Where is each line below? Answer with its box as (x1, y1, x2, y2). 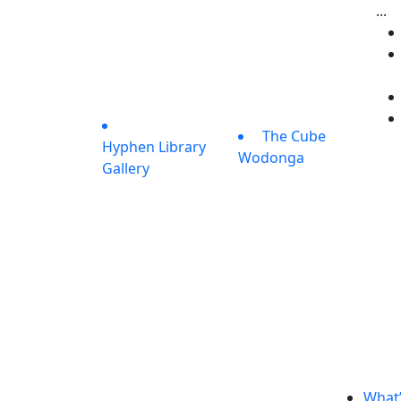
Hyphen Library (102, 137, 206, 157)
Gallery (102, 158, 149, 178)
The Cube (258, 126, 326, 146)
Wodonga (237, 148, 304, 167)
